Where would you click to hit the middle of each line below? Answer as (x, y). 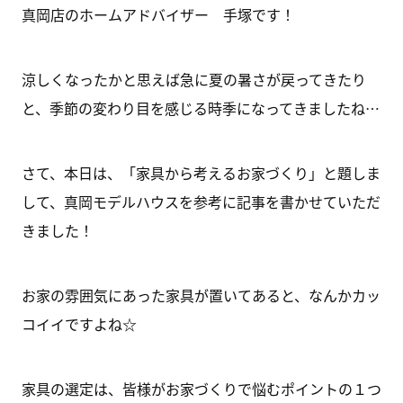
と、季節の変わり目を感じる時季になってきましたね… (200, 108)
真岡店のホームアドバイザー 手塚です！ (158, 14)
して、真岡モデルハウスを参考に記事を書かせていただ (201, 201)
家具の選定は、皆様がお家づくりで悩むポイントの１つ (201, 389)
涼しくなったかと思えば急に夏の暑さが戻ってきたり (193, 79)
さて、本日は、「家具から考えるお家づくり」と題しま (201, 173)
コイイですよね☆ (79, 324)
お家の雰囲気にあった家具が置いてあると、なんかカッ (201, 295)
